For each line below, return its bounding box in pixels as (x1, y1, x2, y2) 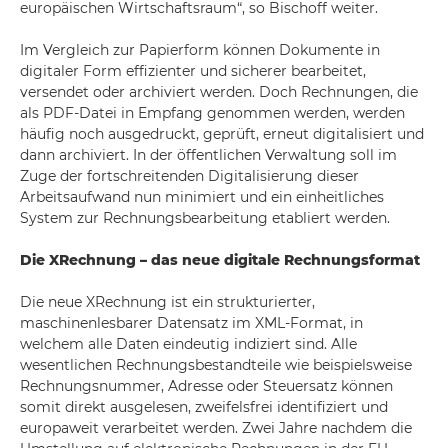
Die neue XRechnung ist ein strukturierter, (20, 293, 315, 311)
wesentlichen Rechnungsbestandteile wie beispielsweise (20, 356, 412, 374)
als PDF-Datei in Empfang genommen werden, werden (20, 104, 405, 122)
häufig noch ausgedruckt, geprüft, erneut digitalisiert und (20, 125, 424, 143)
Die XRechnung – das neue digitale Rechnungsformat (20, 251, 420, 269)
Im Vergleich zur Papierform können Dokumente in (20, 41, 380, 59)
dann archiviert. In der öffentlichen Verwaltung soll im (20, 146, 397, 164)
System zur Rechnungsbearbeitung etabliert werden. (20, 209, 390, 227)
